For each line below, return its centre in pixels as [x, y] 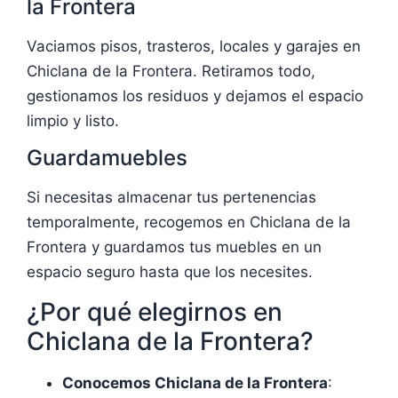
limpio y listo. [73, 121]
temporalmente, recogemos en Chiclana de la [189, 223]
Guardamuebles [107, 158]
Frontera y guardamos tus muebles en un [174, 247]
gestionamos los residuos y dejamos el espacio [195, 96]
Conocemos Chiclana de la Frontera [195, 382]
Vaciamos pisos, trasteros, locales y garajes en [194, 47]
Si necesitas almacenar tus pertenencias [171, 198]
